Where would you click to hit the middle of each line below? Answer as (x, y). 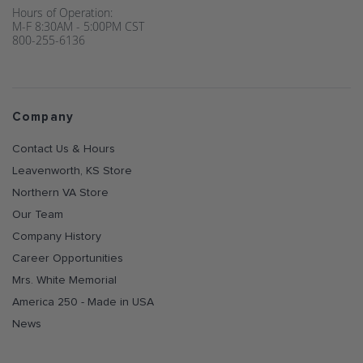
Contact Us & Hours (64, 149)
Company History (57, 237)
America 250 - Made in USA (83, 302)
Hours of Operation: (62, 13)
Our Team (38, 215)
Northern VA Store (60, 193)
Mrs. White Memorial (64, 280)
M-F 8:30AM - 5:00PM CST (78, 26)
